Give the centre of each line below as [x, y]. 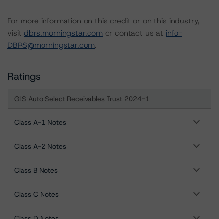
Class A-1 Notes [40, 122]
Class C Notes [36, 194]
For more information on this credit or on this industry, [104, 21]
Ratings [24, 76]
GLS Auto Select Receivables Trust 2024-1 [82, 99]
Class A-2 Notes [40, 146]
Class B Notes [36, 170]
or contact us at [134, 33]
